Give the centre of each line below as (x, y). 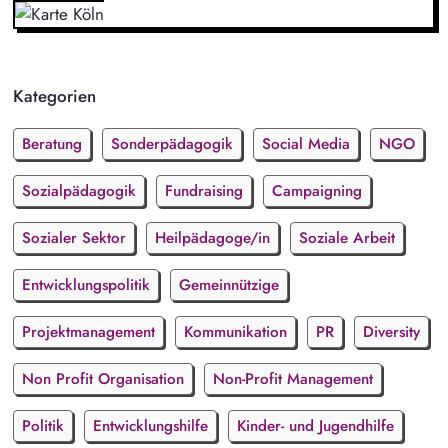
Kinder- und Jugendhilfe (315, 425)
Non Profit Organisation (102, 378)
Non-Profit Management (292, 378)
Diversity (391, 331)
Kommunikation (235, 331)
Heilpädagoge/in (212, 237)
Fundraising (203, 190)
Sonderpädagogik (171, 143)
